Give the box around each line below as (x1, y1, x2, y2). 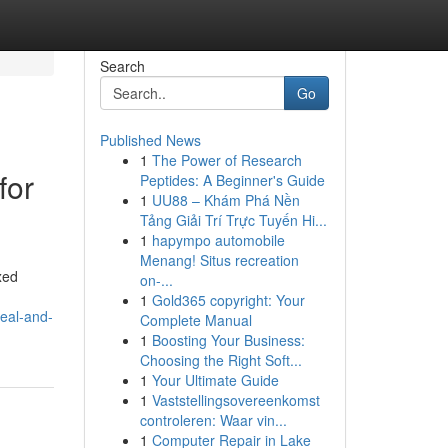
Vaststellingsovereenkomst (151, 390, 320, 410)
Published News (99, 130, 201, 150)
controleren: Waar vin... (139, 410, 287, 430)
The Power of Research (151, 150, 302, 170)
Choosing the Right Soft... (139, 350, 302, 370)
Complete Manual (139, 310, 252, 330)
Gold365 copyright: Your (151, 290, 305, 310)
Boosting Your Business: (151, 330, 305, 350)
